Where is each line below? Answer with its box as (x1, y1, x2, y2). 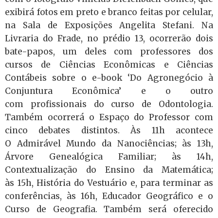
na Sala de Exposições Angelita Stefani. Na (5, 19, 213, 31)
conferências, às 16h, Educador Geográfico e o (5, 190, 213, 201)
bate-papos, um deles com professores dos (5, 46, 213, 57)
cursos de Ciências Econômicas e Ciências (5, 59, 213, 70)
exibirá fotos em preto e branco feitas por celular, (5, 6, 213, 18)
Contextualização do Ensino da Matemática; (5, 164, 213, 175)
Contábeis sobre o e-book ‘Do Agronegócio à (5, 72, 213, 83)
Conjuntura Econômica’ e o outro (5, 85, 213, 96)
